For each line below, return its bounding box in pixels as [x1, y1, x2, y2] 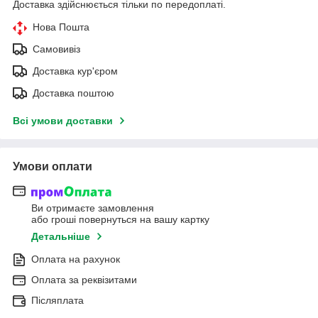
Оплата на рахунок [31, 253, 120, 265]
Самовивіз [33, 43, 80, 55]
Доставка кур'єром [33, 65, 118, 77]
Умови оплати [13, 160, 92, 173]
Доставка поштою [33, 87, 114, 99]
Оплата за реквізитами [31, 273, 137, 285]
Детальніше [31, 230, 90, 242]
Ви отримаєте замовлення [31, 202, 154, 214]
